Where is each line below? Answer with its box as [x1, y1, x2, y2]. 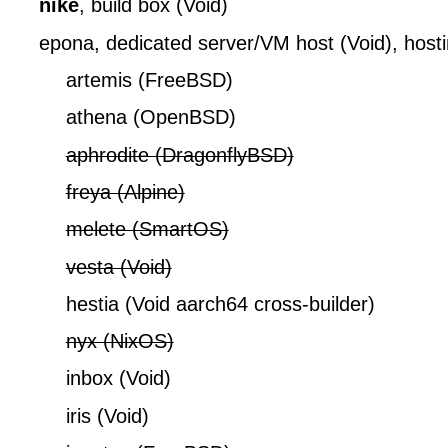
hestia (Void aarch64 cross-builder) [65, 292, 375, 315]
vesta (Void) [65, 255, 172, 278]
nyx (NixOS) [65, 330, 174, 353]
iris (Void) [65, 404, 149, 427]
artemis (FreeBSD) [65, 68, 233, 91]
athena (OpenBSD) [65, 106, 236, 129]
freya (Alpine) [65, 180, 185, 203]
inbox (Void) [65, 367, 171, 390]
